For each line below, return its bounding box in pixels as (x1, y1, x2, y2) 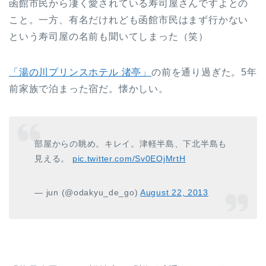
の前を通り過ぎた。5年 (151, 66, 257, 77)
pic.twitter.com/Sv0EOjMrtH (72, 154, 186, 164)
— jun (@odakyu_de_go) (34, 188, 141, 198)
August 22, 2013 (140, 188, 208, 198)
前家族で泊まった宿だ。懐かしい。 (9, 83, 169, 94)
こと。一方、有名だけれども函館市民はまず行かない (9, 14, 249, 25)
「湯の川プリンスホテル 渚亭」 (9, 66, 151, 77)
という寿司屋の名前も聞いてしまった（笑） (9, 31, 208, 42)
